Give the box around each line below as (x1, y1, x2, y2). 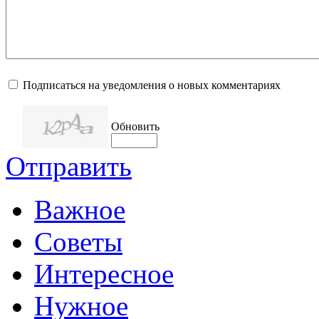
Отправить (6, 150, 132, 182)
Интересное (34, 258, 174, 289)
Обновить (111, 120, 159, 132)
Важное (34, 194, 125, 225)
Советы (34, 226, 122, 257)
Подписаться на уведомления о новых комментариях (23, 78, 281, 91)
